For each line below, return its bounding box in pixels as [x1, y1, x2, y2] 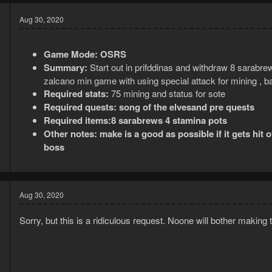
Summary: [44, 61, 90, 75]
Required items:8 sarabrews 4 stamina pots [44, 114, 227, 127]
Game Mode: [44, 47, 98, 61]
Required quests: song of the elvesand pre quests [44, 100, 254, 114]
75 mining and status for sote [109, 87, 225, 100]
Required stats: [44, 87, 109, 101]
